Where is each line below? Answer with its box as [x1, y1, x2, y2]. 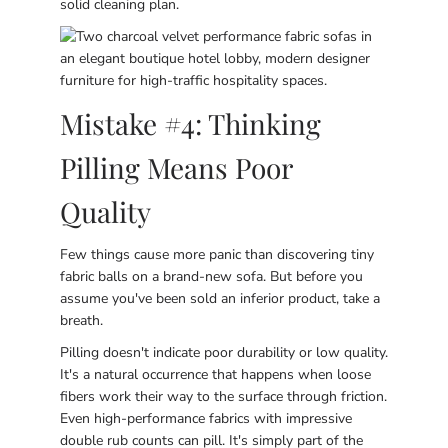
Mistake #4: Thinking [60, 105, 321, 142]
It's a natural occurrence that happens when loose [60, 365, 371, 384]
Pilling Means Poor [60, 149, 292, 186]
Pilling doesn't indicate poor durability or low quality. [60, 343, 388, 362]
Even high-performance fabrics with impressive [60, 409, 352, 428]
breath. [60, 311, 103, 330]
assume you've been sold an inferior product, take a [60, 289, 380, 308]
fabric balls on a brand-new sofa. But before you [60, 267, 363, 286]
